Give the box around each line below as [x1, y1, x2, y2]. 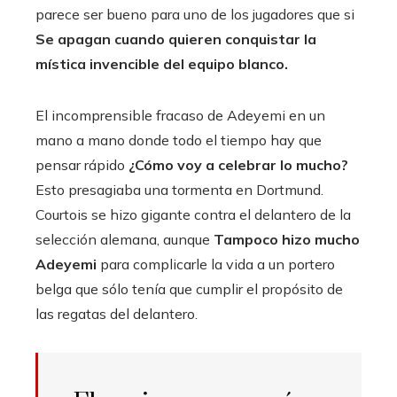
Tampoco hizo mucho [214, 230, 360, 248]
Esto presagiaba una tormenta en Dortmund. [35, 180, 323, 198]
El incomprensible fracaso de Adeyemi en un [35, 105, 325, 124]
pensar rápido [35, 155, 128, 174]
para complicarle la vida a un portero [97, 254, 335, 273]
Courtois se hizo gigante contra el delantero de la [35, 205, 351, 223]
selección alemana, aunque [35, 230, 214, 248]
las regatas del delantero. [35, 304, 198, 323]
